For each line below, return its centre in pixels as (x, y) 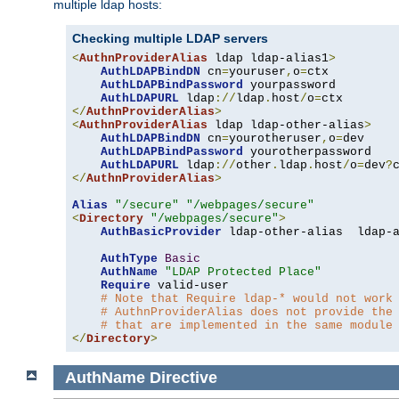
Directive (183, 377)
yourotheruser (275, 139)
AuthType (129, 259)
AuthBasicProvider (161, 232)
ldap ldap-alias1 (268, 59)
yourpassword (289, 85)
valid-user (190, 286)
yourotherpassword (307, 152)
